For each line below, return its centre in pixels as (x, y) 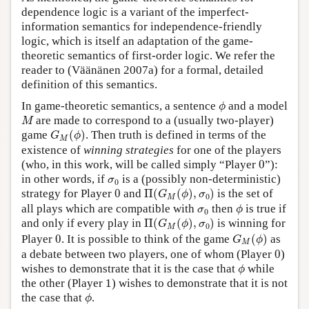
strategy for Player (68, 194)
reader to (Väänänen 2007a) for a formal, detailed (142, 70)
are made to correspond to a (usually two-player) (154, 121)
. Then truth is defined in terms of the (176, 135)
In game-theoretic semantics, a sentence (120, 106)
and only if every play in (83, 223)
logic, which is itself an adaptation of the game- (137, 41)
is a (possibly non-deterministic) (200, 179)
